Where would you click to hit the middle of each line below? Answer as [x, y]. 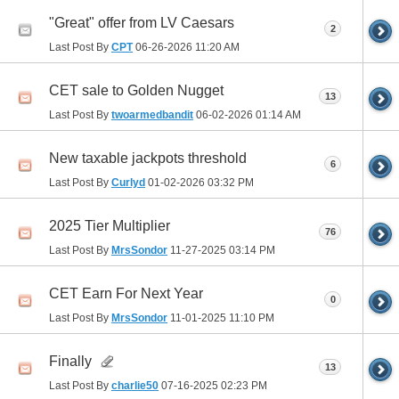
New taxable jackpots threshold [148, 159]
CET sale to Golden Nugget [136, 91]
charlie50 [135, 385]
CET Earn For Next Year [126, 294]
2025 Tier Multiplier [110, 226]
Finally [70, 362]
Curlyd [128, 182]
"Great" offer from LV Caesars [142, 23]
